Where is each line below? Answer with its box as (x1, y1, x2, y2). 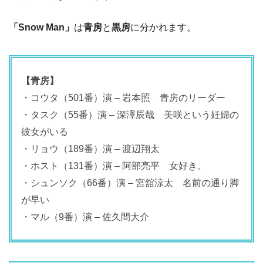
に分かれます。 (130, 22, 196, 32)
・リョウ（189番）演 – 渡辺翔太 (21, 143, 160, 154)
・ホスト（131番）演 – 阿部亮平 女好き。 (21, 160, 207, 171)
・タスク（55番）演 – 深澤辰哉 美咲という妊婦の (21, 109, 239, 120)
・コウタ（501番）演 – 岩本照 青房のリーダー (21, 92, 225, 103)
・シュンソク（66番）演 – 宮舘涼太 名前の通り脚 (21, 177, 239, 188)
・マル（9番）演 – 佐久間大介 (21, 211, 149, 222)
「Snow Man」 (9, 22, 74, 32)
